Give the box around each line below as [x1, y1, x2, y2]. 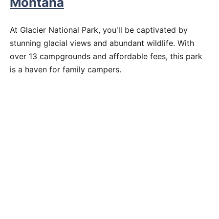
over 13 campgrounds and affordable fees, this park [10, 51, 202, 61]
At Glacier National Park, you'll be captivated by [10, 24, 188, 35]
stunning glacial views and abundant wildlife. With [10, 38, 194, 48]
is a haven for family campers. [10, 64, 121, 74]
